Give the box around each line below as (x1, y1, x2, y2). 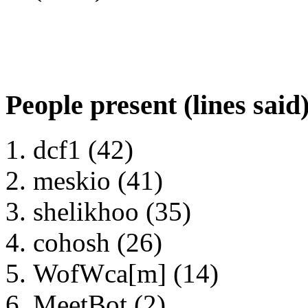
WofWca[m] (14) (33, 258, 219, 288)
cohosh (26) (33, 227, 162, 257)
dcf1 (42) (33, 134, 133, 164)
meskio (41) (33, 165, 163, 195)
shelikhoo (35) (33, 196, 191, 226)
